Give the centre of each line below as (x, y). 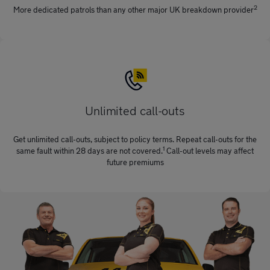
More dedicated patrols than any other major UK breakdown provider (133, 10)
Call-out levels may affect (209, 150)
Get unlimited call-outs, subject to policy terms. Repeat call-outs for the (135, 139)
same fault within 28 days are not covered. (89, 150)
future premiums (135, 162)
